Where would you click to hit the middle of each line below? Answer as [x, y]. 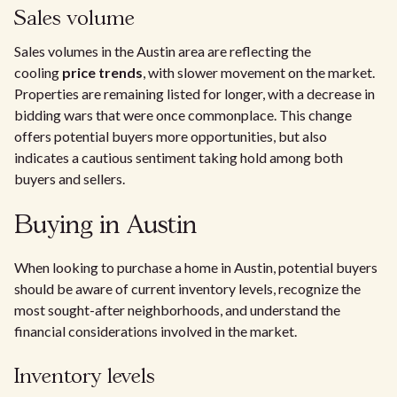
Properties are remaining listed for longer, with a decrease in [195, 93]
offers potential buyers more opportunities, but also [171, 136]
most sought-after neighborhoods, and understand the [177, 310]
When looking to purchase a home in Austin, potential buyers [196, 267]
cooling [38, 72]
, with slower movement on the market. [259, 72]
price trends [102, 72]
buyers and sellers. [70, 179]
